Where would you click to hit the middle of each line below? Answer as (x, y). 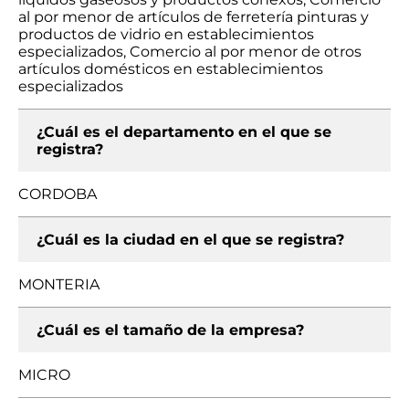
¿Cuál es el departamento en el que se (184, 132)
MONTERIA (59, 284)
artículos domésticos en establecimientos (171, 69)
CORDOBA (58, 194)
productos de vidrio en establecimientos (166, 34)
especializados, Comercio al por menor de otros (190, 52)
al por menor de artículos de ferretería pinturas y (194, 17)
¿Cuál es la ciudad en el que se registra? (190, 240)
